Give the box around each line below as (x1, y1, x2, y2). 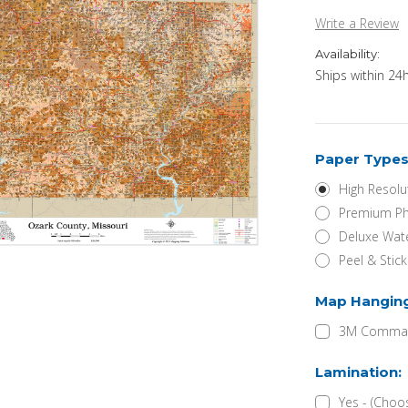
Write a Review (315, 14, 399, 32)
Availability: (315, 46, 380, 61)
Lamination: (315, 362, 405, 381)
